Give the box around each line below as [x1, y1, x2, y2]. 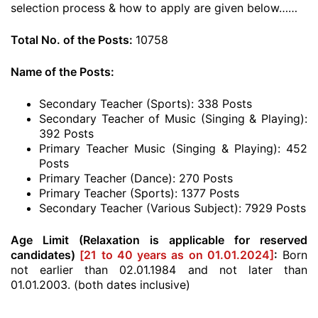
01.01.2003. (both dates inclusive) [11, 278, 190, 292]
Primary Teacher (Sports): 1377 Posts [39, 186, 239, 200]
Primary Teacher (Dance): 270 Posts [39, 171, 233, 185]
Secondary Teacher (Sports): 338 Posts [39, 97, 252, 111]
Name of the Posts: [11, 65, 114, 79]
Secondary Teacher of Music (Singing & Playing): [39, 111, 307, 126]
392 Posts [39, 126, 94, 141]
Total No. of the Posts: [11, 33, 136, 47]
